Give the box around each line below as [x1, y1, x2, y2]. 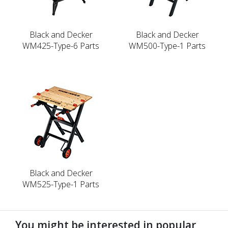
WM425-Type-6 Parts [22, 40, 99, 51]
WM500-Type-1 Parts [129, 40, 206, 51]
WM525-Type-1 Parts [22, 178, 99, 190]
